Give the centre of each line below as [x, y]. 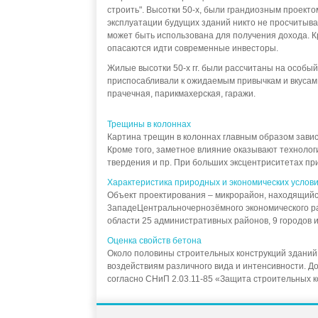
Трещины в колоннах [149, 124]
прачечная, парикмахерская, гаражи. [182, 94]
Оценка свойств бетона [154, 241]
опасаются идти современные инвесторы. [192, 48]
